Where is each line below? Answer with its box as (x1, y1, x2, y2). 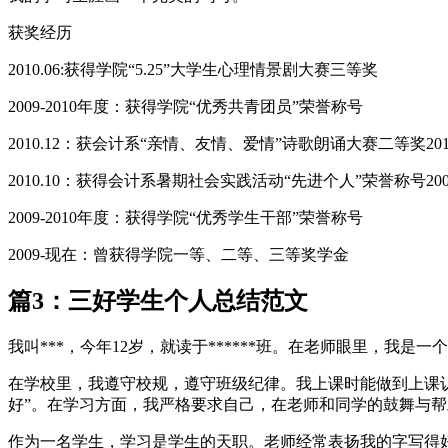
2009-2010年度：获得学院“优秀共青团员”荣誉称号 (8, 97, 363, 115)
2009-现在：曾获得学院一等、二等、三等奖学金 (8, 245, 349, 263)
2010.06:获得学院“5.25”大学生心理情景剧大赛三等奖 (8, 60, 378, 78)
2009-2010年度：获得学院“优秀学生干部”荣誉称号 (8, 208, 363, 226)
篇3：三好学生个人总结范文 (8, 288, 308, 315)
